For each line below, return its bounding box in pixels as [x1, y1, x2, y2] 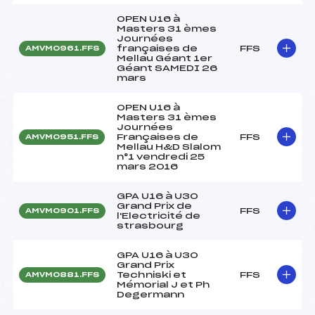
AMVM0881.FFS [25, 271, 99, 278]
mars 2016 [117, 162, 178, 171]
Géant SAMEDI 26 [117, 63, 217, 72]
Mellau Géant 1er [117, 53, 212, 63]
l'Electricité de [117, 211, 200, 220]
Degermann [117, 290, 184, 299]
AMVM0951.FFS [25, 133, 98, 141]
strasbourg [117, 221, 184, 230]
